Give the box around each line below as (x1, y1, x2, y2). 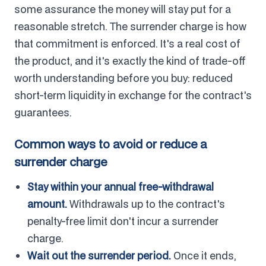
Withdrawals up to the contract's (67, 197, 225, 211)
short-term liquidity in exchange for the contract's (14, 88, 252, 102)
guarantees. (14, 105, 72, 119)
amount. (27, 197, 67, 211)
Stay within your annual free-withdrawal (27, 179, 214, 194)
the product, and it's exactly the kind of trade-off (14, 53, 246, 68)
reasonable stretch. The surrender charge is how (14, 19, 246, 33)
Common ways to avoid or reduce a (14, 135, 207, 152)
